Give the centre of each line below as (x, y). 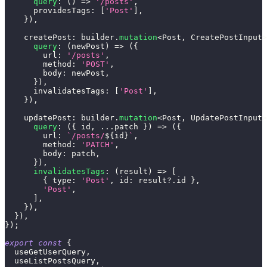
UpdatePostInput (224, 118)
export (19, 243)
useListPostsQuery (50, 261)
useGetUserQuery (45, 252)
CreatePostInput (224, 38)
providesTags (48, 11)
